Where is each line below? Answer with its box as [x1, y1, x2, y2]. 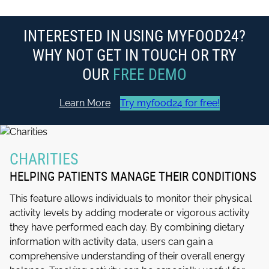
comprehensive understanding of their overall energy [9, 250, 245, 262]
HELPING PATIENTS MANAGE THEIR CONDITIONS [9, 167, 256, 184]
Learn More [59, 97, 110, 109]
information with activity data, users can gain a [9, 235, 213, 247]
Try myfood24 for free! [119, 97, 220, 109]
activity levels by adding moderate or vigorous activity [9, 207, 250, 219]
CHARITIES [9, 148, 78, 169]
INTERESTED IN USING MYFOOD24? [23, 25, 246, 46]
